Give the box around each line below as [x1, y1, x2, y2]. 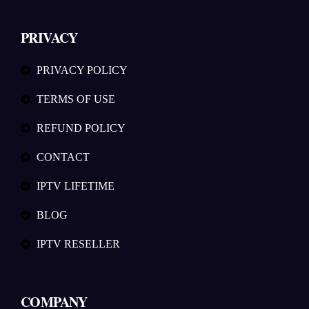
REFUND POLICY [36, 122, 126, 134]
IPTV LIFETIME [36, 180, 114, 192]
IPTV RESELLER [36, 238, 120, 250]
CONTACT [36, 151, 90, 163]
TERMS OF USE [36, 93, 115, 106]
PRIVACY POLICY [36, 64, 128, 77]
